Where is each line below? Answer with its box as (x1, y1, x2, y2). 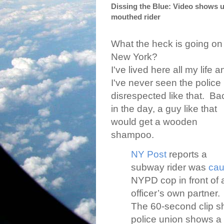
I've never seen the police (111, 77, 221, 88)
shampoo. (111, 129, 154, 140)
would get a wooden (111, 116, 197, 127)
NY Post (131, 149, 166, 160)
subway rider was (131, 162, 208, 173)
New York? (111, 51, 157, 62)
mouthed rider (111, 12, 160, 21)
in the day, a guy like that (111, 103, 217, 114)
